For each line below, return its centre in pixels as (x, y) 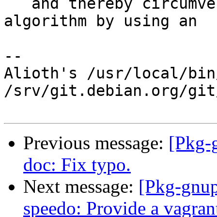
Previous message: (96, 143)
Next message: (81, 186)
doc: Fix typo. (77, 165)
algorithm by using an (101, 21)
